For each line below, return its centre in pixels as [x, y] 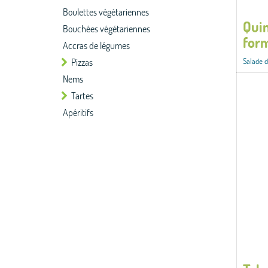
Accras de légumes [96, 45]
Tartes [82, 95]
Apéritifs [78, 112]
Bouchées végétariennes [106, 28]
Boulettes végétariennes [106, 12]
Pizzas [82, 62]
